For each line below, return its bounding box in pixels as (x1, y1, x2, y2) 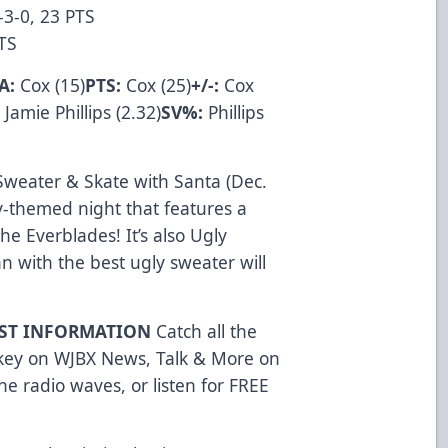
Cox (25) (121, 72, 192, 97)
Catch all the (156, 318, 258, 343)
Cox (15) (15, 72, 86, 97)
